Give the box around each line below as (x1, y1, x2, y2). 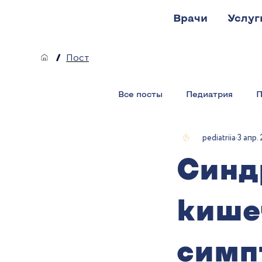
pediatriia (202, 132, 236, 144)
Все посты (118, 88, 163, 99)
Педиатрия (185, 88, 233, 99)
